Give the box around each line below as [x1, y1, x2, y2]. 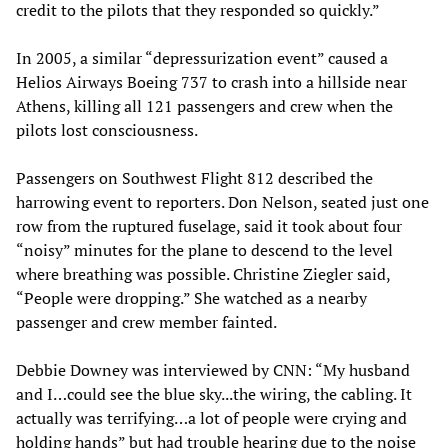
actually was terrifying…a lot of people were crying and [16, 406, 407, 429]
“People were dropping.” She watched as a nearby [16, 286, 367, 309]
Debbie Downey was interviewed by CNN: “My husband [16, 358, 410, 381]
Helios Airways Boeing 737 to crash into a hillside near [16, 70, 407, 93]
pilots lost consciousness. [16, 118, 198, 141]
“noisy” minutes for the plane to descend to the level [16, 238, 393, 261]
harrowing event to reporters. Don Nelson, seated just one [16, 190, 429, 213]
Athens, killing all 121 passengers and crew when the [16, 94, 393, 117]
